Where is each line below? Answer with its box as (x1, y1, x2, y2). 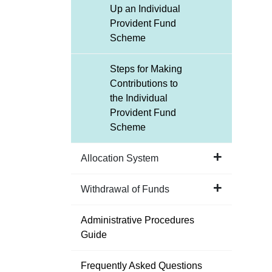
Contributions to (110, 78, 178, 89)
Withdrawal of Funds (81, 184, 169, 194)
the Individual (110, 93, 168, 103)
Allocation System (81, 153, 158, 163)
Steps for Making (110, 64, 182, 74)
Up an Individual (110, 4, 180, 14)
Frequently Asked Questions (81, 260, 202, 271)
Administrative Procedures (81, 215, 194, 225)
